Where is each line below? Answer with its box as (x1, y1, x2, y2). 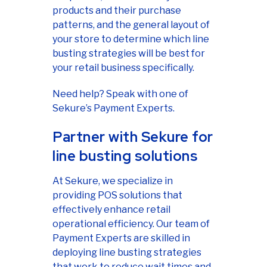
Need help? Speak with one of (52, 88, 188, 100)
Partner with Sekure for (52, 127, 213, 146)
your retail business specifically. (52, 61, 194, 73)
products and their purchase (52, 4, 181, 16)
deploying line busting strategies (52, 246, 201, 258)
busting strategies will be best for (52, 47, 205, 59)
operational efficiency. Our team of (52, 218, 210, 229)
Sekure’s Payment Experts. (52, 102, 175, 114)
